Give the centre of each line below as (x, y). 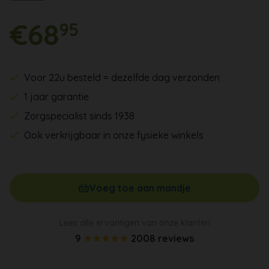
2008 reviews (162, 238)
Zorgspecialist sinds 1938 (80, 116)
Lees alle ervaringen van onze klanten (134, 222)
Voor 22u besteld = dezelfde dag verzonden (122, 77)
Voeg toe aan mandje (141, 188)
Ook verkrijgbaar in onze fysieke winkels (114, 135)
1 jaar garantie (57, 96)
